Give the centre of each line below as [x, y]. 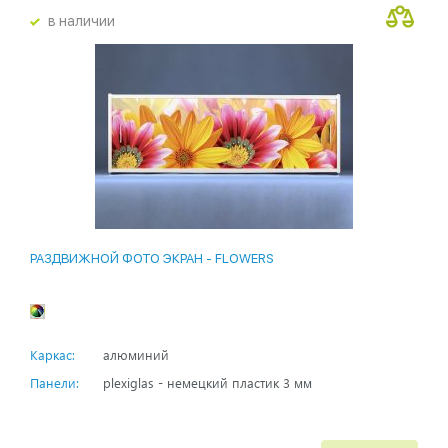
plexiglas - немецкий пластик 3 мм [207, 383]
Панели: [54, 383]
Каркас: [52, 355]
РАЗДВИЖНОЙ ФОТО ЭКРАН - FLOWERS [152, 259]
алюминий [136, 355]
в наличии [81, 21]
